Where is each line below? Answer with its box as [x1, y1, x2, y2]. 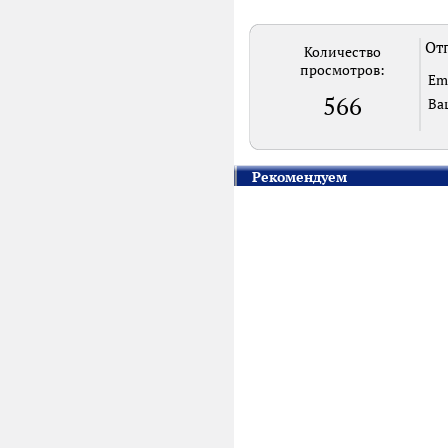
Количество [304, 43, 381, 61]
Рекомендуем [252, 168, 347, 186]
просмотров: [300, 61, 385, 79]
